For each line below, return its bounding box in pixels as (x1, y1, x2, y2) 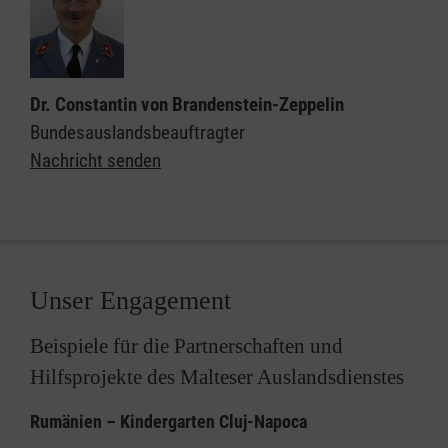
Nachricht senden (30, 149, 161, 173)
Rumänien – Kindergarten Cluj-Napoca (30, 411, 307, 433)
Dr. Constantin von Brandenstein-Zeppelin (30, 93, 344, 117)
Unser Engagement (30, 286, 231, 316)
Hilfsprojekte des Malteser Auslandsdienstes (30, 365, 404, 390)
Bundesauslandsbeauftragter (30, 121, 245, 145)
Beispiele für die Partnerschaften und (30, 334, 343, 359)
